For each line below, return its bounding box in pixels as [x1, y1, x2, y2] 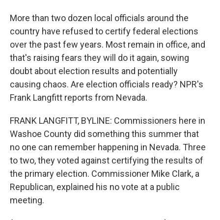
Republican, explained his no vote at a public [10, 182, 180, 192]
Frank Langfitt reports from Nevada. [10, 92, 147, 103]
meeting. [10, 195, 44, 205]
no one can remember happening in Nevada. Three [10, 142, 206, 152]
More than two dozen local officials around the [10, 13, 189, 23]
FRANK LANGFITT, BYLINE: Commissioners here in [10, 115, 205, 126]
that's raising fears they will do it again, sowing [10, 53, 189, 63]
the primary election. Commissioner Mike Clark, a [10, 168, 199, 179]
